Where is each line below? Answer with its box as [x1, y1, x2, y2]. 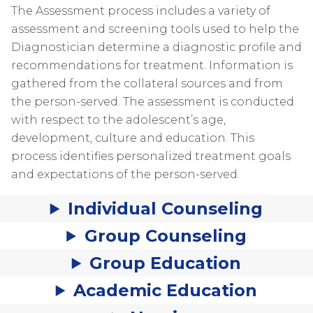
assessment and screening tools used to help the [11, 22, 299, 36]
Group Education [89, 253, 242, 273]
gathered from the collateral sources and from [11, 77, 283, 90]
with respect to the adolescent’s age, [11, 113, 226, 126]
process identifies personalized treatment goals [11, 150, 291, 163]
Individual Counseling [68, 198, 263, 219]
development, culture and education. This [11, 131, 254, 145]
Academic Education [73, 280, 258, 300]
